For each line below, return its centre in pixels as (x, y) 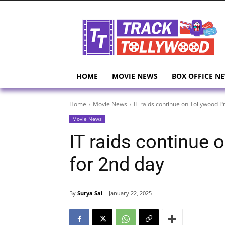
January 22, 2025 (130, 193)
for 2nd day (117, 164)
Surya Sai (90, 193)
